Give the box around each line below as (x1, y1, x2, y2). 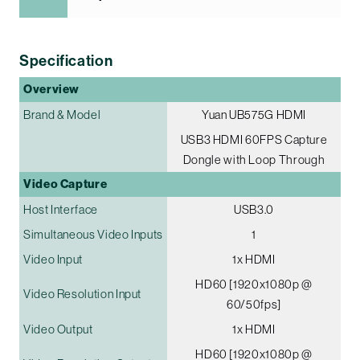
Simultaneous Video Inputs (23, 227, 163, 242)
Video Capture (23, 177, 108, 192)
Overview (23, 82, 80, 97)
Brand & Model (23, 108, 101, 122)
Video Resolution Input (23, 287, 142, 301)
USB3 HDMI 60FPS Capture (180, 133, 328, 147)
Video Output (23, 322, 93, 337)
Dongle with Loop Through (182, 153, 325, 167)
